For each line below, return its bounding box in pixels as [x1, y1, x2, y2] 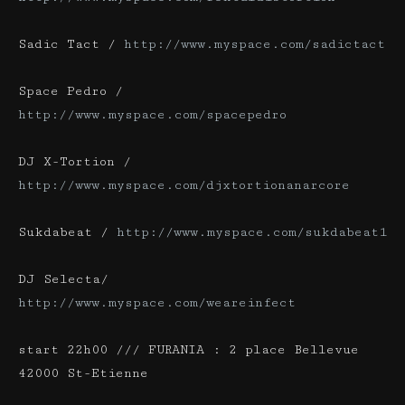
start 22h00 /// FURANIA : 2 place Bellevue [18, 342, 359, 357]
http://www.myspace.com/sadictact [124, 36, 385, 52]
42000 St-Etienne [18, 365, 148, 381]
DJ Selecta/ [18, 271, 108, 287]
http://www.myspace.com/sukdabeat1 [117, 224, 387, 240]
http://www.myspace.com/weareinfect [18, 295, 296, 310]
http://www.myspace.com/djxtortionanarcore [18, 177, 350, 193]
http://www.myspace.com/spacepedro [18, 107, 287, 122]
